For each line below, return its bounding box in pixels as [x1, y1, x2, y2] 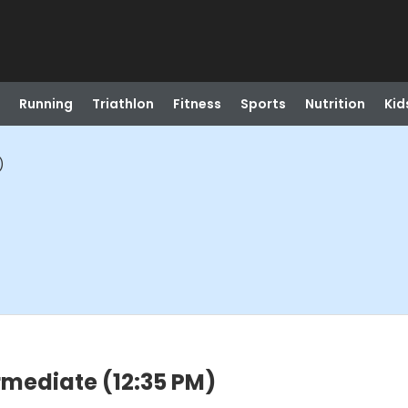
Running [18, 95, 73, 113]
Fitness [172, 95, 221, 113]
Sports [240, 95, 286, 113]
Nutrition [304, 95, 365, 113]
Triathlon [91, 95, 154, 113]
